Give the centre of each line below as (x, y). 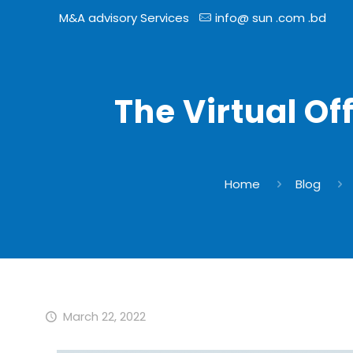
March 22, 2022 (104, 316)
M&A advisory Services (124, 18)
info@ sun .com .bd (270, 18)
